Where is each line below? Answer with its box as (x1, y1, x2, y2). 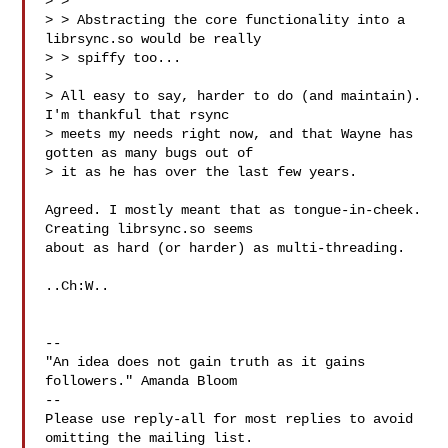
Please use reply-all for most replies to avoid (45, 411, 414, 427)
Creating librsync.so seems (45, 221, 262, 237)
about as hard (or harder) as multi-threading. (45, 240, 406, 256)
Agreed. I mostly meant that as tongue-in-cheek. (45, 202, 422, 218)
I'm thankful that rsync (45, 107, 238, 123)
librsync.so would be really (45, 31, 270, 47)
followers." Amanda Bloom (45, 373, 238, 389)
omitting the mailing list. (45, 430, 254, 446)
